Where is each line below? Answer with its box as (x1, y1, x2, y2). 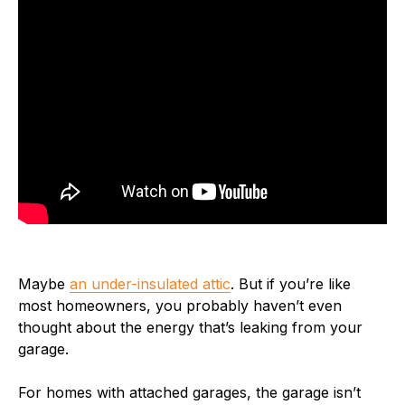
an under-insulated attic (70, 274, 231, 293)
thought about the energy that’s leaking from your (18, 317, 363, 336)
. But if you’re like (231, 274, 351, 293)
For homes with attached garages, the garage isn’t (18, 382, 361, 401)
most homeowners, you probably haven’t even (18, 296, 342, 315)
